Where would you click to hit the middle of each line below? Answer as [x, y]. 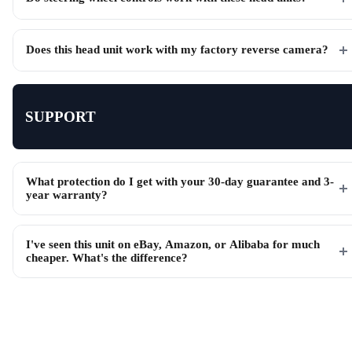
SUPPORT [60, 116]
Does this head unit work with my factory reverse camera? [177, 50]
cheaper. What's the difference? [107, 258]
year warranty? [67, 195]
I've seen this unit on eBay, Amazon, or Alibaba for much [173, 245]
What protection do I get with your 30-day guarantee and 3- [180, 182]
